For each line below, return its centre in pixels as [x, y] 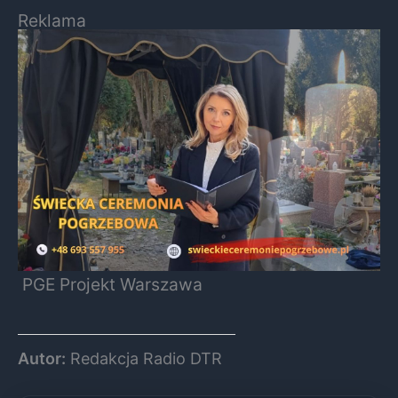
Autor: [42, 359]
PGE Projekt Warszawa [110, 285]
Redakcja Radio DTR [144, 359]
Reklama [52, 21]
